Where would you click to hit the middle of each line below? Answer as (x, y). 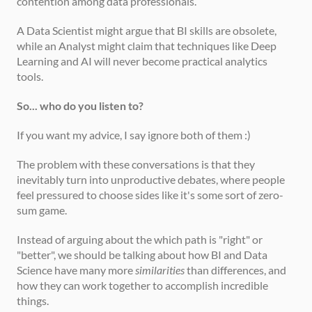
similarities (160, 270)
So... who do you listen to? (80, 106)
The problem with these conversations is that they (136, 164)
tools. (30, 76)
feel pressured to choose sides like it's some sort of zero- (150, 195)
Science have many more (76, 270)
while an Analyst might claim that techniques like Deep (147, 46)
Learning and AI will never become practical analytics (142, 61)
